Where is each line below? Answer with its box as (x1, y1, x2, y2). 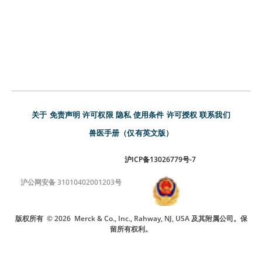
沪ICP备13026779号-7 (125, 154, 196, 164)
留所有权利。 (110, 223, 152, 234)
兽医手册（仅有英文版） (88, 127, 174, 138)
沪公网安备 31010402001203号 (20, 177, 122, 187)
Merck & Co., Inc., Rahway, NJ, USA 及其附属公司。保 (74, 213, 247, 223)
